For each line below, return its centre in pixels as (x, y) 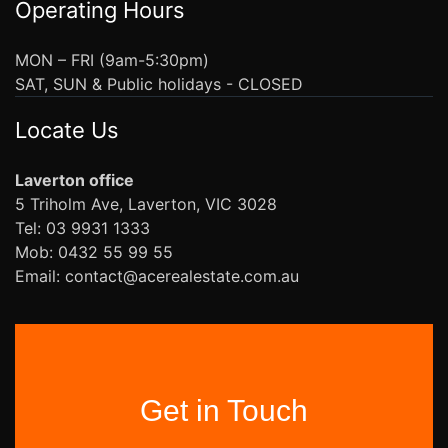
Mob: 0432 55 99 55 (94, 251)
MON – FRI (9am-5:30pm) (112, 59)
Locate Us (67, 129)
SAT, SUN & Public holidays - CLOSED (159, 83)
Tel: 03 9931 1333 (82, 227)
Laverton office (74, 179)
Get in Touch (224, 410)
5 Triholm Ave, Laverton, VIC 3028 (146, 203)
